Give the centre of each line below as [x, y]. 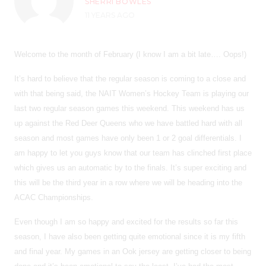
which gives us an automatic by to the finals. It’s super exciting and [130, 167]
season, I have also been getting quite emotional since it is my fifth [130, 236]
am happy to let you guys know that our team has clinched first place [133, 153]
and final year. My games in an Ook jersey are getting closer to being [133, 251]
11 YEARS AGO [110, 15]
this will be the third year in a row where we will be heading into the [128, 182]
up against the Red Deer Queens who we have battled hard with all [128, 123]
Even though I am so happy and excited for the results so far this [126, 221]
